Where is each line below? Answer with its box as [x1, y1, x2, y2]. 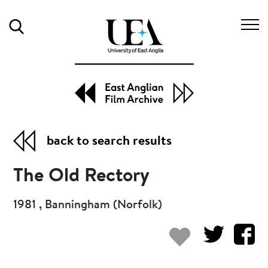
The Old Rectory [13, 166, 150, 186]
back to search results [47, 135, 172, 148]
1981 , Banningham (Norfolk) [13, 199, 163, 211]
